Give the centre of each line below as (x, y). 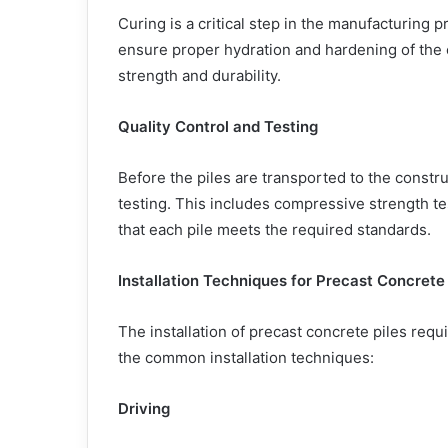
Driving (144, 408)
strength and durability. (199, 75)
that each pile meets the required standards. (274, 229)
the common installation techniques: (246, 357)
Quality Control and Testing (218, 126)
